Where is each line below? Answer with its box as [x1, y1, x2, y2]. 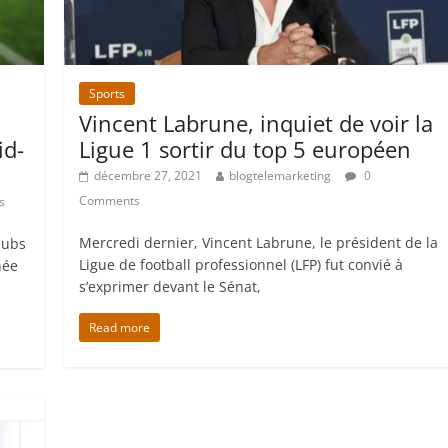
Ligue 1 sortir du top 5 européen [79, 133, 412, 164]
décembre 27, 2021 [94, 166, 203, 184]
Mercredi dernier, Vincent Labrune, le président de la [79, 232, 439, 252]
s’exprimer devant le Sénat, [79, 276, 262, 296]
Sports [89, 84, 126, 102]
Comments [79, 191, 141, 209]
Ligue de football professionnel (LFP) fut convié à [79, 254, 404, 274]
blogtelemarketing [229, 166, 332, 184]
